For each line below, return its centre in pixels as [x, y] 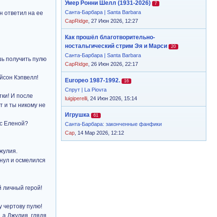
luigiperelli [76, 98]
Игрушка [77, 115]
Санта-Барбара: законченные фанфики [113, 124]
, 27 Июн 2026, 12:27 [113, 21]
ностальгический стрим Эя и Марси [116, 46]
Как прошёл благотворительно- [110, 37]
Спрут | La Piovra [86, 90]
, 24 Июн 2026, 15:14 [112, 98]
